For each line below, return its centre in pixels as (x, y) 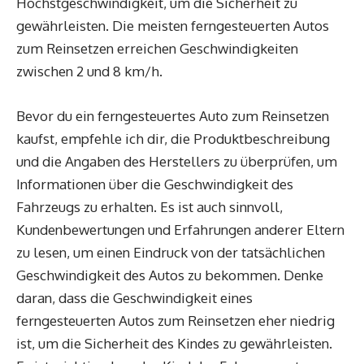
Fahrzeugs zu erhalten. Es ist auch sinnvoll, (149, 207)
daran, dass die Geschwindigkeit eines (134, 298)
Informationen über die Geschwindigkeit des (155, 184)
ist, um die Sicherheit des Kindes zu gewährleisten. (174, 343)
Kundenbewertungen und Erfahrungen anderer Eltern (180, 230)
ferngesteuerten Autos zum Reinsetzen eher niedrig (175, 321)
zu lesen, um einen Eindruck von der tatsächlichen (171, 252)
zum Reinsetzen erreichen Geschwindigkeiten (157, 48)
